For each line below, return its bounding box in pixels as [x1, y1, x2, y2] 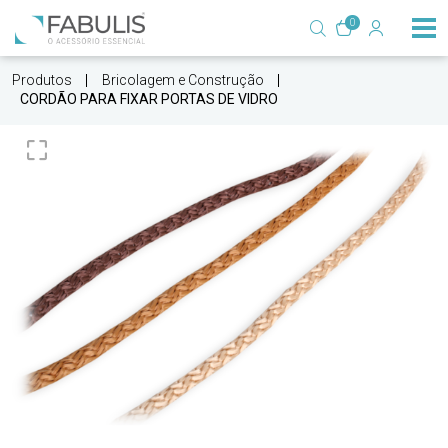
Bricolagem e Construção [102, 72, 264, 88]
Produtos [12, 72, 72, 88]
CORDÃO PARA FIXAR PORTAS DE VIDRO [20, 91, 278, 107]
